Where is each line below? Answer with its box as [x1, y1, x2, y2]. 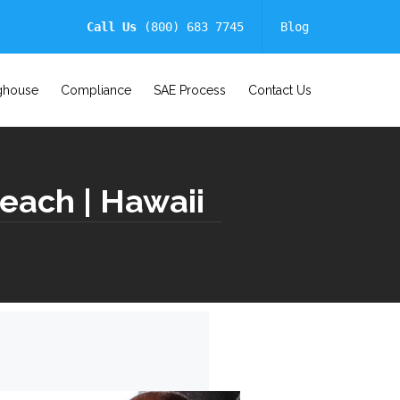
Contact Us [247, 83, 312, 97]
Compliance [60, 83, 131, 97]
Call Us [87, 20, 137, 34]
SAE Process [153, 83, 226, 97]
